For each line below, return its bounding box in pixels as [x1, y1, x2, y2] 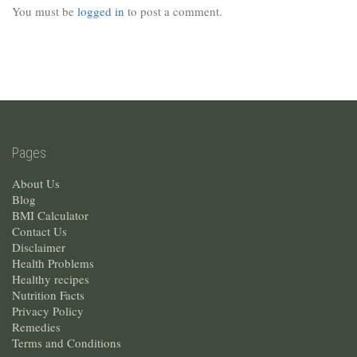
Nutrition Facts [12, 287, 84, 304]
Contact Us [12, 223, 67, 240]
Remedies [12, 319, 61, 335]
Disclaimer [12, 239, 65, 256]
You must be [12, 2, 77, 19]
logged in [77, 2, 124, 19]
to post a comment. [124, 2, 222, 19]
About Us [12, 175, 60, 192]
